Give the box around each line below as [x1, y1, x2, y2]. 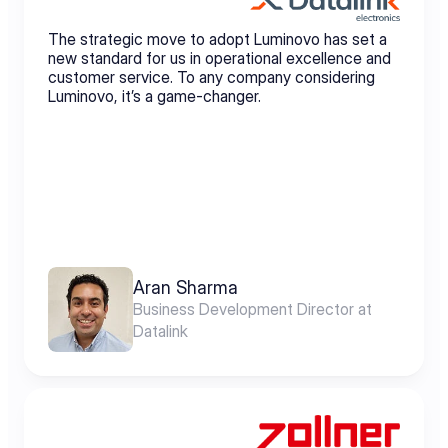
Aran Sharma [133, 277, 238, 298]
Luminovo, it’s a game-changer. [48, 86, 261, 106]
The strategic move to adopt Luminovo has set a [48, 29, 387, 49]
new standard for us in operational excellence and [48, 48, 391, 68]
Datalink [133, 321, 188, 341]
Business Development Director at [133, 299, 372, 319]
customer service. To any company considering [48, 67, 375, 87]
